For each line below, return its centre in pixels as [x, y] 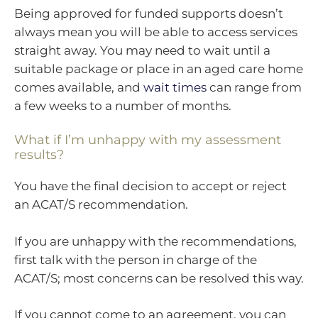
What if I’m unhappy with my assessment [148, 140]
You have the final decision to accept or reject [150, 186]
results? [39, 155]
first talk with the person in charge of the [136, 259]
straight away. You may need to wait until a [142, 50]
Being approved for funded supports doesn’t [149, 13]
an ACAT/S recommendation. [101, 205]
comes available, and [79, 87]
